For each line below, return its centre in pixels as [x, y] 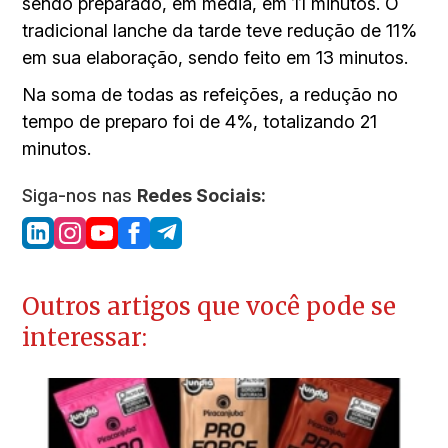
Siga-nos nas [80, 195]
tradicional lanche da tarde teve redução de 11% [220, 30]
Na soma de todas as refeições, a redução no [210, 94]
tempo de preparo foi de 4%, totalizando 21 [200, 121]
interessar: [85, 337]
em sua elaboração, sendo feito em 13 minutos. [215, 57]
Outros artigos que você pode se [209, 306]
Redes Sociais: [202, 195]
